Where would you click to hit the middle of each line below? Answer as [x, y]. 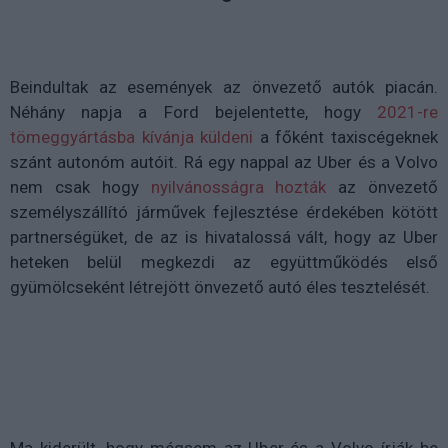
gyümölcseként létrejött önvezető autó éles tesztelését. [220, 286]
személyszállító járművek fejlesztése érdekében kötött [224, 211]
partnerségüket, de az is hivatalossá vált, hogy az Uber [224, 236]
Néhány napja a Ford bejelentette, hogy [193, 111]
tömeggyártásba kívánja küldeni [132, 136]
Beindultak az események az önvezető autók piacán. [224, 86]
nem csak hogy [80, 186]
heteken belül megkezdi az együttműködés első [224, 261]
